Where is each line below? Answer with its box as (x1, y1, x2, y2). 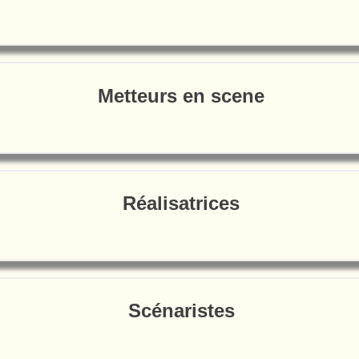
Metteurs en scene (98, 84, 264, 107)
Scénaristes (127, 299, 235, 321)
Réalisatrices (123, 192, 240, 214)
